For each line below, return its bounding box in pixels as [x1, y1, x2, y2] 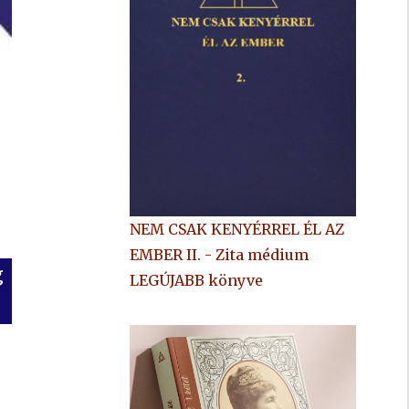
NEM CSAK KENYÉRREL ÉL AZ [130, 219, 345, 238]
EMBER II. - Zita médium [130, 245, 309, 264]
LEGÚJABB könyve [130, 270, 264, 289]
